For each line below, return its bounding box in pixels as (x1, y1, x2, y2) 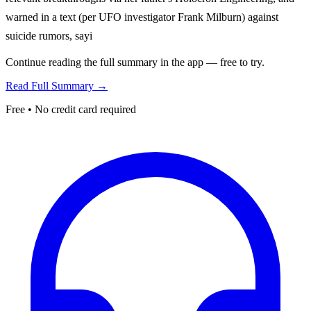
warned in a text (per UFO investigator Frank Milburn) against (6, 10, 278, 23)
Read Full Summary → (6, 79, 108, 92)
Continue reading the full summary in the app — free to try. (6, 56, 264, 68)
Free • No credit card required (6, 103, 136, 115)
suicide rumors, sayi (6, 29, 92, 42)
